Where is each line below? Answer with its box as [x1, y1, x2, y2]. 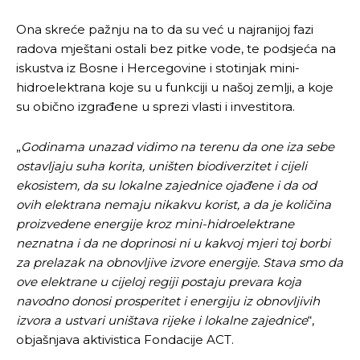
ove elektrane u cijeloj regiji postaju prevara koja [16, 273, 301, 289]
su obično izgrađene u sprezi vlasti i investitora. [16, 98, 295, 114]
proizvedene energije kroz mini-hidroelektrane [16, 215, 294, 231]
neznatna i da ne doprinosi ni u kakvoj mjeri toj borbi [16, 235, 330, 251]
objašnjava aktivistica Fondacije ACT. [16, 331, 234, 347]
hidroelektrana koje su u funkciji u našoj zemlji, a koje [16, 79, 333, 95]
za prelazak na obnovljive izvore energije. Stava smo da [16, 254, 343, 270]
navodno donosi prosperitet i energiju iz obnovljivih [16, 292, 320, 309]
